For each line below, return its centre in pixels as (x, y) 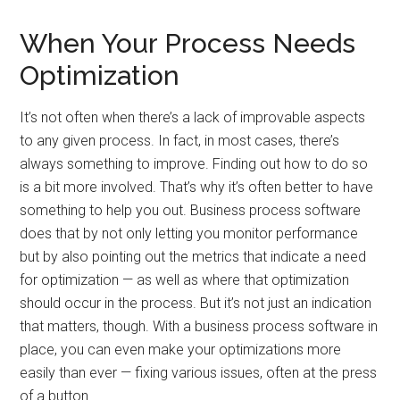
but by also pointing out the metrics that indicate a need (193, 257)
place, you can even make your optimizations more (181, 350)
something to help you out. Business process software (191, 210)
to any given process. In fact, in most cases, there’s (180, 141)
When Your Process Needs (188, 43)
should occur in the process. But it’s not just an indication (196, 303)
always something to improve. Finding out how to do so (194, 164)
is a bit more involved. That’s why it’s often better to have (197, 187)
